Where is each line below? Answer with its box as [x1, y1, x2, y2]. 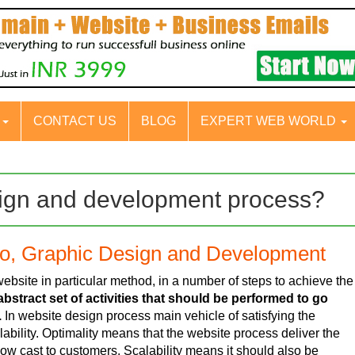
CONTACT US [33, 114, 116, 128]
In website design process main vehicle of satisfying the [2, 308, 316, 323]
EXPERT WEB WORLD [200, 114, 339, 128]
